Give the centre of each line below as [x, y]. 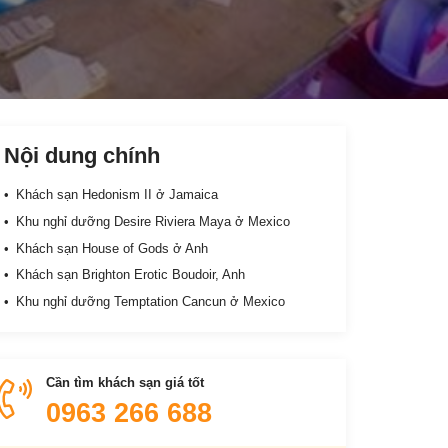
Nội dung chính [82, 155]
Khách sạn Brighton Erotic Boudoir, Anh [130, 275]
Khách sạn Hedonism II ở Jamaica [116, 195]
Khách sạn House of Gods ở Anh [111, 248]
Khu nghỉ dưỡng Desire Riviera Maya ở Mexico [152, 221]
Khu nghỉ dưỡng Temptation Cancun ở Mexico [150, 302]
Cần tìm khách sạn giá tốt [124, 382]
